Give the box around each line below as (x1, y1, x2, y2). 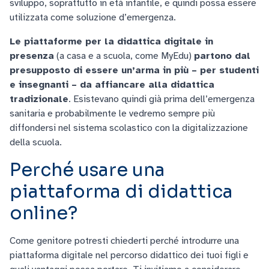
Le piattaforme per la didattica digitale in (10, 35, 213, 47)
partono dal (194, 50, 250, 62)
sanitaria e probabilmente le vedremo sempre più (10, 107, 215, 119)
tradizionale (10, 93, 68, 105)
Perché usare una (10, 159, 165, 181)
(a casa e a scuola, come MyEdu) (54, 50, 194, 62)
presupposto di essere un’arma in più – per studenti (10, 64, 259, 76)
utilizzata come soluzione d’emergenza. (10, 11, 176, 23)
